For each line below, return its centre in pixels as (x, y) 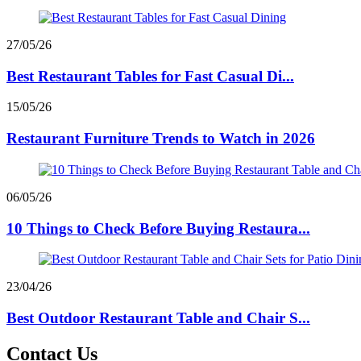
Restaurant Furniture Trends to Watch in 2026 (161, 139)
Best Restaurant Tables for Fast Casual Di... (150, 76)
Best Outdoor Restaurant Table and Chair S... (158, 317)
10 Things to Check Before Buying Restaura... (158, 228)
